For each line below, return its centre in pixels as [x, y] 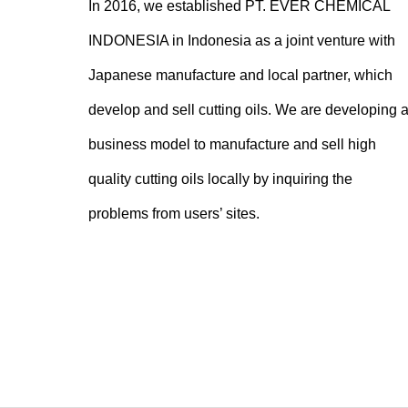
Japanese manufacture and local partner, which [240, 75]
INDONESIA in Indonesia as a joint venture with [242, 40]
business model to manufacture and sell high [232, 144]
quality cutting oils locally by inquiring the [220, 178]
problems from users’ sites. [174, 213]
